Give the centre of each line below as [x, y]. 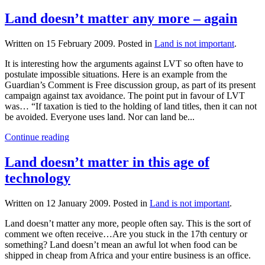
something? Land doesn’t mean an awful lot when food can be [121, 244]
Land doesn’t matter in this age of [107, 162]
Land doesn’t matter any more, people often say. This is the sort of [128, 223]
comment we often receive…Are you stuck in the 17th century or [126, 234]
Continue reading [37, 137]
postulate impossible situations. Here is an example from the [116, 74]
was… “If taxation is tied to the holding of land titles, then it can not [131, 106]
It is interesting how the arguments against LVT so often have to [124, 63]
